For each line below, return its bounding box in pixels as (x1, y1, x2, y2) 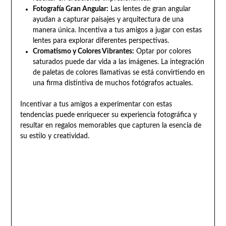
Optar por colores (134, 48, 191, 55)
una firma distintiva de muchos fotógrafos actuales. (32, 80, 193, 87)
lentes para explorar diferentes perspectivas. (32, 37, 169, 45)
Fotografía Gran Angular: (32, 6, 108, 13)
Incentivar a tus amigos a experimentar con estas (20, 101, 172, 108)
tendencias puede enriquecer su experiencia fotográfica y (20, 111, 197, 119)
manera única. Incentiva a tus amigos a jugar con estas (32, 27, 202, 34)
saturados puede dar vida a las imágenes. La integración (32, 59, 204, 66)
